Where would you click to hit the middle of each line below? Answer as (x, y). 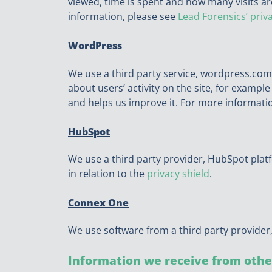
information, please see (123, 17)
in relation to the (107, 173)
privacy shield (178, 173)
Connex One (98, 202)
